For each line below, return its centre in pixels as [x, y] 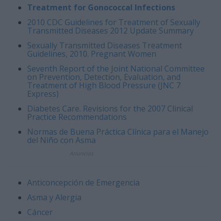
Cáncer [40, 212]
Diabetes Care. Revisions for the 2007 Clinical [110, 109]
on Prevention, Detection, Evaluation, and [104, 77]
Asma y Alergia [54, 198]
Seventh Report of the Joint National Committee [116, 69]
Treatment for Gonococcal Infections [101, 8]
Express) [43, 94]
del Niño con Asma [61, 140]
